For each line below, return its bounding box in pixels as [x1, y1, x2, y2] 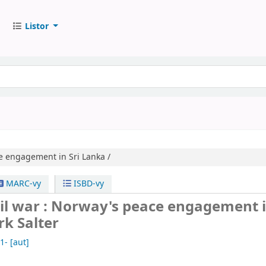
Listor [24, 20, 49, 33]
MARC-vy [3, 178, 41, 190]
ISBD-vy [71, 178, 104, 190]
